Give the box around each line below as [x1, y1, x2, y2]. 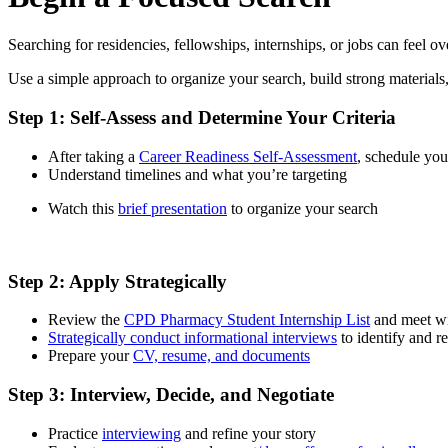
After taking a [48, 147, 139, 165]
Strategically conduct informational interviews [48, 329, 337, 347]
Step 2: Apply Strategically [8, 270, 227, 292]
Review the [48, 311, 124, 329]
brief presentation [118, 199, 227, 217]
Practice [48, 424, 102, 442]
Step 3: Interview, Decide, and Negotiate [8, 384, 334, 405]
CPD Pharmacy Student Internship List [124, 311, 370, 329]
